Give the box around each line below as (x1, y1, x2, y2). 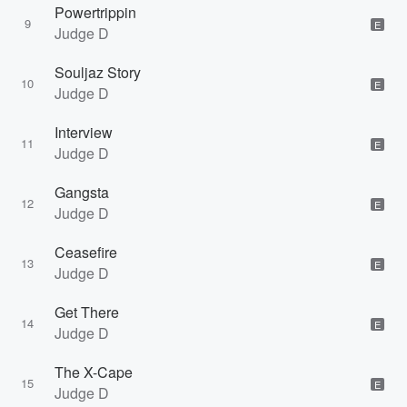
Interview (55, 122, 113, 143)
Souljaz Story (55, 62, 141, 83)
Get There (55, 302, 119, 323)
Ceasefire (55, 242, 117, 263)
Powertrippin (55, 2, 136, 23)
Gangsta (55, 182, 109, 203)
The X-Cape (55, 362, 133, 382)
